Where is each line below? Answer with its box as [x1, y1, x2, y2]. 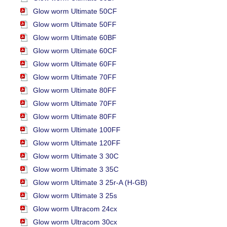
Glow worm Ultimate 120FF [33, 139, 121, 147]
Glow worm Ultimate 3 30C [33, 152, 119, 161]
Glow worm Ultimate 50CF [33, 7, 117, 16]
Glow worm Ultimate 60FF [33, 60, 117, 68]
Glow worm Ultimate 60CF [33, 47, 117, 55]
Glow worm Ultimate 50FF [33, 20, 117, 29]
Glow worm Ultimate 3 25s [33, 192, 117, 200]
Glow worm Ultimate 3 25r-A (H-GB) [33, 178, 147, 187]
